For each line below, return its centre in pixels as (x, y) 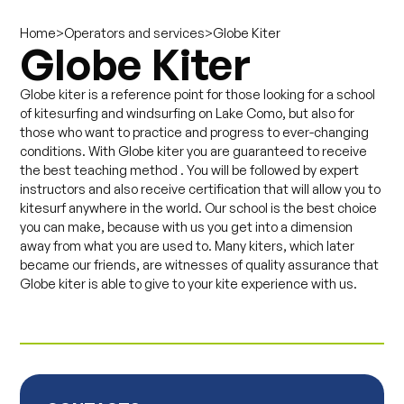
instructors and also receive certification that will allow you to (201, 188)
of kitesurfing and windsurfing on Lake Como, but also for (188, 113)
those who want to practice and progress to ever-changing (195, 132)
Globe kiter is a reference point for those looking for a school (198, 94)
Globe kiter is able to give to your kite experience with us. (189, 283)
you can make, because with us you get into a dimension (187, 226)
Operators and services (135, 33)
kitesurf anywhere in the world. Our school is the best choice (199, 207)
